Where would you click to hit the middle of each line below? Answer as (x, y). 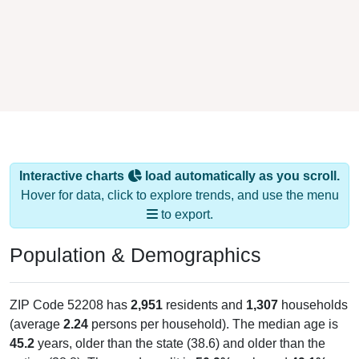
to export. (185, 192)
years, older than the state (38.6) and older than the (180, 321)
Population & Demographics (135, 233)
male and (261, 341)
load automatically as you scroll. (241, 154)
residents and (204, 283)
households (313, 283)
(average (36, 302)
